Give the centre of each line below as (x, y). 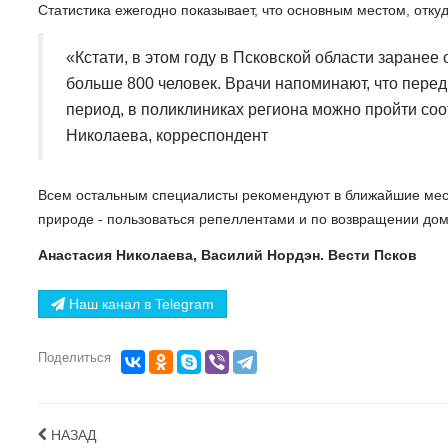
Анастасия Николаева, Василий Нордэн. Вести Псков (227, 254)
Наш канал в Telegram (139, 303)
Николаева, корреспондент (167, 135)
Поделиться (74, 357)
